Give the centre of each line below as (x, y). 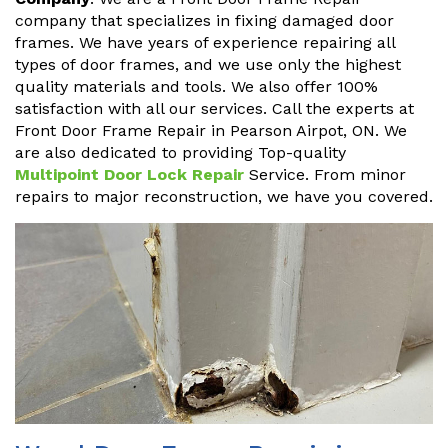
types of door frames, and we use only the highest (208, 65)
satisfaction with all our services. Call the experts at (214, 109)
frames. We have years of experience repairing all (205, 43)
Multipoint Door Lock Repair (129, 175)
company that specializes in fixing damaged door (204, 21)
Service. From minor (325, 175)
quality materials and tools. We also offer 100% (196, 87)
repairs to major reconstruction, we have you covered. (224, 197)
